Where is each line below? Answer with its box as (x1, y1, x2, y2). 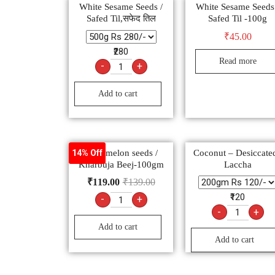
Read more (219, 56, 257, 66)
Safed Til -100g (208, 14, 267, 24)
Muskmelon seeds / (84, 147, 158, 158)
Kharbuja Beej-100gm (78, 159, 164, 169)
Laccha (223, 159, 252, 169)
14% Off (72, 148, 103, 158)
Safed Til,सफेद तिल (86, 14, 156, 24)
